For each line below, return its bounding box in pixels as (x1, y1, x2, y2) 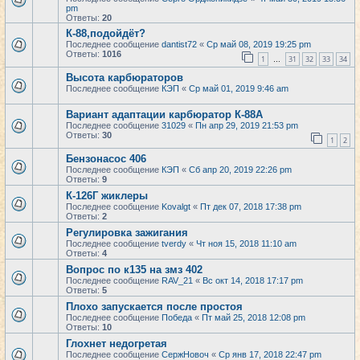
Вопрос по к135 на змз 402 (66, 264, 202, 276)
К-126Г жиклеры (66, 190, 148, 202)
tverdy (162, 239, 186, 248)
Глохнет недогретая (66, 337, 167, 350)
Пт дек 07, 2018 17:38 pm (200, 202, 301, 211)
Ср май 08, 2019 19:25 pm (207, 39, 311, 49)
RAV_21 (162, 276, 193, 285)
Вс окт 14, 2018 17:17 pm (202, 276, 303, 285)
